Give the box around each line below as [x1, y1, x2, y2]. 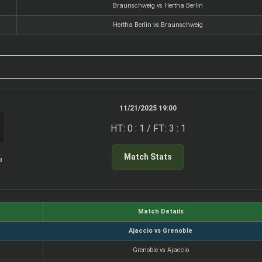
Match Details [137, 207, 184, 215]
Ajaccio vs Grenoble [129, 226, 193, 235]
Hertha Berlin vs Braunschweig [113, 20, 204, 29]
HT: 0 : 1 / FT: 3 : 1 [110, 123, 186, 135]
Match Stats [124, 151, 173, 161]
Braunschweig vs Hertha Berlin [113, 1, 204, 9]
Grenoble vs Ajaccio [132, 246, 189, 254]
